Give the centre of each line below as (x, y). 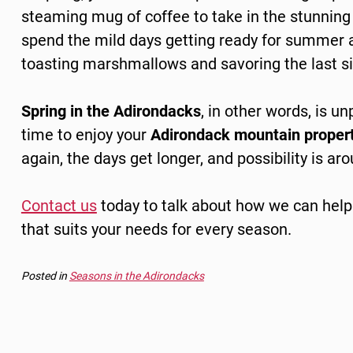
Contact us (59, 205)
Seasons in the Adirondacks (136, 276)
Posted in (45, 276)
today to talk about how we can (209, 205)
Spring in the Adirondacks (111, 111)
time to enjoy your (85, 134)
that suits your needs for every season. (156, 229)
